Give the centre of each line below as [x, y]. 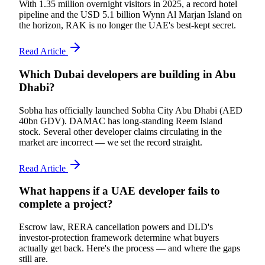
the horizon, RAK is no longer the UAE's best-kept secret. [127, 25]
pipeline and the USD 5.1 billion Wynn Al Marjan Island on [130, 15]
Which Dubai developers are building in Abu [127, 74]
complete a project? [66, 204]
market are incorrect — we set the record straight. [111, 142]
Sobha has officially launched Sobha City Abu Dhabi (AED [131, 110]
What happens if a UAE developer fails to [119, 191]
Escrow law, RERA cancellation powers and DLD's [116, 227]
